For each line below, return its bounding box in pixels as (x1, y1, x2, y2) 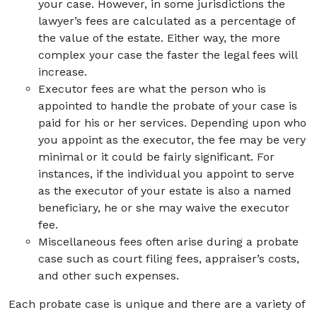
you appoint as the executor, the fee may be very (38, 133, 306, 146)
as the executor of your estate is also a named (38, 184, 292, 197)
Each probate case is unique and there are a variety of (8, 297, 305, 311)
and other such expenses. (38, 269, 179, 282)
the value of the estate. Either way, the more (38, 31, 280, 45)
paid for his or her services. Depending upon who (38, 116, 306, 129)
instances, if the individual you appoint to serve (38, 167, 294, 180)
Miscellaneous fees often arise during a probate (38, 235, 299, 248)
